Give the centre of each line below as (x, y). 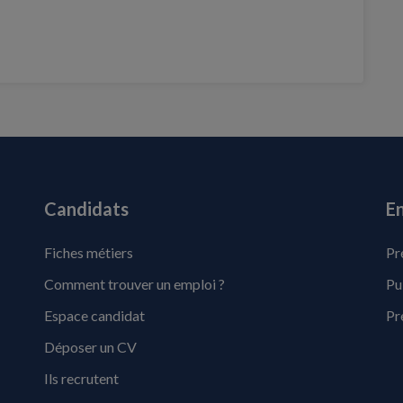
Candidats (86, 209)
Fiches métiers (88, 252)
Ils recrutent (81, 378)
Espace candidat (94, 315)
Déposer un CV (90, 347)
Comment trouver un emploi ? (134, 284)
